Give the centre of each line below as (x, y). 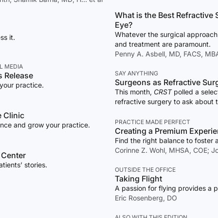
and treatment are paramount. (163, 44)
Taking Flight (138, 179)
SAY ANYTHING (136, 73)
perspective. (135, 111)
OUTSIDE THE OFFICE (145, 170)
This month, (134, 92)
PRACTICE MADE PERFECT (153, 122)
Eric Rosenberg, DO (146, 198)
